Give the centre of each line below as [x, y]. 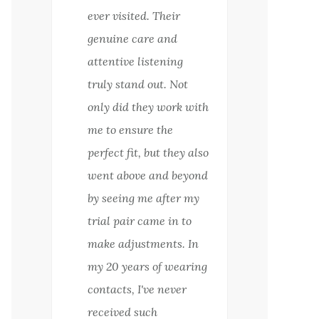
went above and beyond [148, 176]
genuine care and [132, 39]
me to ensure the [130, 130]
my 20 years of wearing [147, 267]
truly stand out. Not [138, 84]
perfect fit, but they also [148, 153]
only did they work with [148, 107]
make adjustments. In [143, 244]
